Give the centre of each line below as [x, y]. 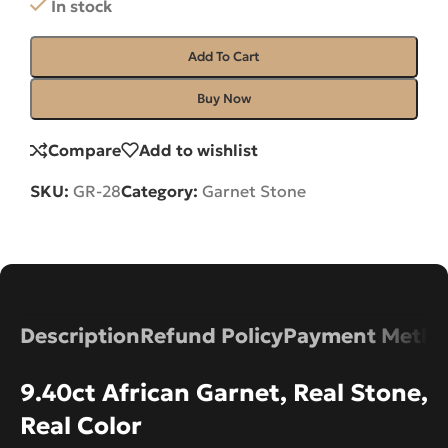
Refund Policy [211, 335]
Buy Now [224, 99]
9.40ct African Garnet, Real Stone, [224, 392]
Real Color [81, 425]
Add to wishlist [198, 150]
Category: [159, 190]
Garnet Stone [254, 190]
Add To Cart [224, 57]
